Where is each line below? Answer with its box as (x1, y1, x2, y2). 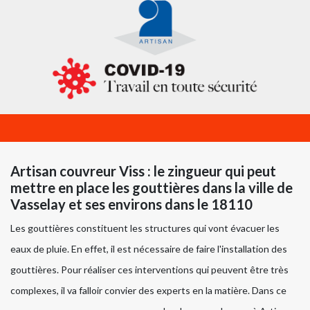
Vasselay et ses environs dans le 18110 (10, 196, 253, 213)
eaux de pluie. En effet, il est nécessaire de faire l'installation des (10, 243, 287, 255)
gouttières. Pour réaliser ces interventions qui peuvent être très (10, 264, 289, 276)
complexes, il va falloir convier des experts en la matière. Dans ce (10, 284, 286, 297)
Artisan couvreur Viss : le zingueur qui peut (10, 163, 276, 180)
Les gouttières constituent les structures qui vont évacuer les (10, 222, 280, 235)
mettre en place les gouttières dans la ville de (10, 179, 293, 197)
